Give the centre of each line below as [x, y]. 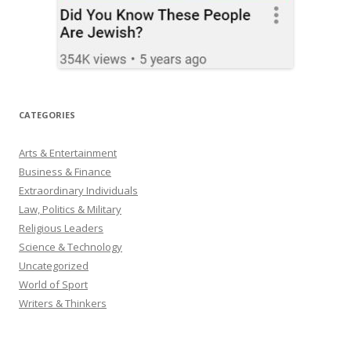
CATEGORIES [47, 115]
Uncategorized [54, 266]
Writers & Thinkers [63, 304]
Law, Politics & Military [70, 210]
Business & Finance [65, 172]
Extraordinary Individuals [78, 191]
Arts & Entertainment [68, 153]
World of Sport [53, 285]
